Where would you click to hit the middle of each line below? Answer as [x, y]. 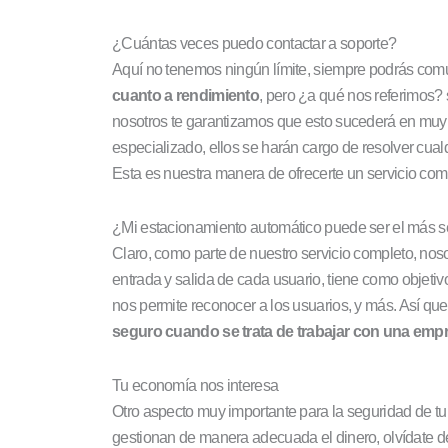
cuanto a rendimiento [186, 95]
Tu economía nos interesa [195, 385]
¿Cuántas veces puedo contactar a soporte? [254, 43]
